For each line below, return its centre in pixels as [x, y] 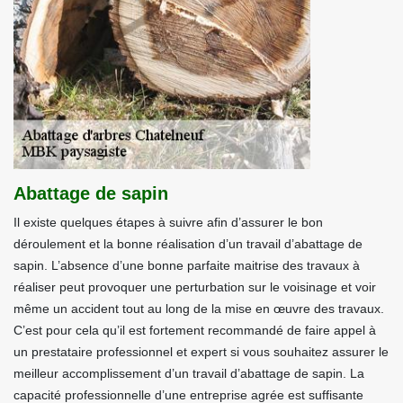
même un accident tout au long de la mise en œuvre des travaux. [199, 309]
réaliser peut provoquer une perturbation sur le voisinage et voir [195, 287]
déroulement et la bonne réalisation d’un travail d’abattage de [188, 244]
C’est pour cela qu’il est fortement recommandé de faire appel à [195, 330]
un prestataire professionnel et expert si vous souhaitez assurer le [201, 352]
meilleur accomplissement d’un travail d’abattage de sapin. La [189, 373]
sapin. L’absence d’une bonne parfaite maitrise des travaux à [187, 265]
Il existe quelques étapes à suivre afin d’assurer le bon [168, 222]
